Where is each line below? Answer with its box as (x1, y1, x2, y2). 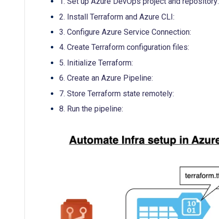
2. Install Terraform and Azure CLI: (59, 12, 175, 22)
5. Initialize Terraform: (59, 58, 133, 67)
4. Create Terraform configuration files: (59, 43, 189, 52)
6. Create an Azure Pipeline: (59, 73, 153, 83)
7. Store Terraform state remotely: (59, 88, 174, 98)
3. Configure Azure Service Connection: (59, 27, 191, 37)
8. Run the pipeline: (59, 104, 123, 113)
